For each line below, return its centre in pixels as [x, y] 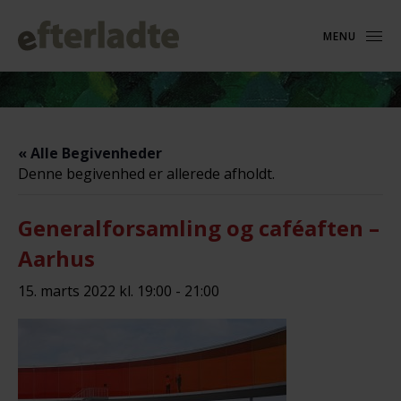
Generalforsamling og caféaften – [199, 228]
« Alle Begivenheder [90, 153]
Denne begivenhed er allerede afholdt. [146, 174]
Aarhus [56, 258]
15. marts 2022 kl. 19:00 [95, 291]
